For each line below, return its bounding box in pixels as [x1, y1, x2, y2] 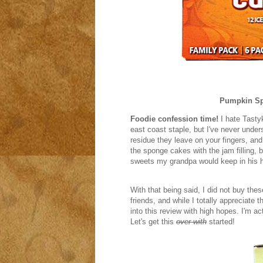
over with [176, 217, 207, 226]
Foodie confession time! [130, 114, 218, 123]
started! [207, 217, 235, 226]
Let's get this [130, 217, 174, 226]
